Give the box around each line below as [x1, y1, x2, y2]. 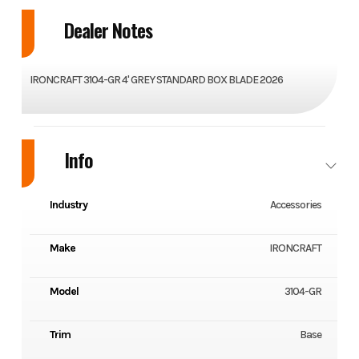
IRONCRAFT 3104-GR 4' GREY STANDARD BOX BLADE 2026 [29, 73, 283, 87]
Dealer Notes [63, 15, 152, 45]
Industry [49, 198, 87, 212]
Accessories [270, 198, 322, 212]
